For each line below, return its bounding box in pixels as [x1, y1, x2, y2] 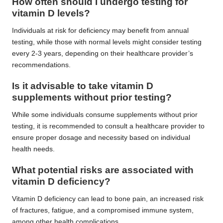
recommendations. [12, 61, 71, 69]
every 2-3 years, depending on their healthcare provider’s [12, 49, 193, 57]
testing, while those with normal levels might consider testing [12, 38, 202, 46]
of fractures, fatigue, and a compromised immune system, [12, 206, 194, 214]
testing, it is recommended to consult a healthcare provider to [12, 122, 205, 130]
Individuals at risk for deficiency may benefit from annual [12, 26, 189, 34]
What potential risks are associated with [12, 164, 194, 175]
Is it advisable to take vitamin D [12, 80, 153, 91]
